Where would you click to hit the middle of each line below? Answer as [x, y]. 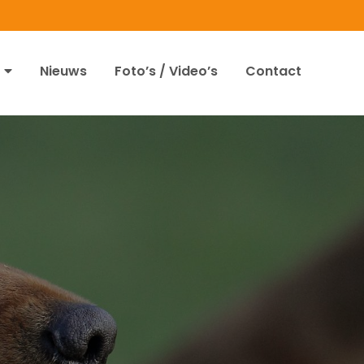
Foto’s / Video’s [166, 71]
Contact [273, 71]
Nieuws [63, 71]
